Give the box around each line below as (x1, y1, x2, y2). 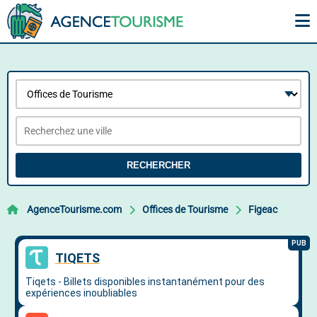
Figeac (248, 204, 277, 215)
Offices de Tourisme (142, 204, 228, 215)
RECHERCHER (127, 160, 190, 171)
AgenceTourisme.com (27, 204, 122, 215)
